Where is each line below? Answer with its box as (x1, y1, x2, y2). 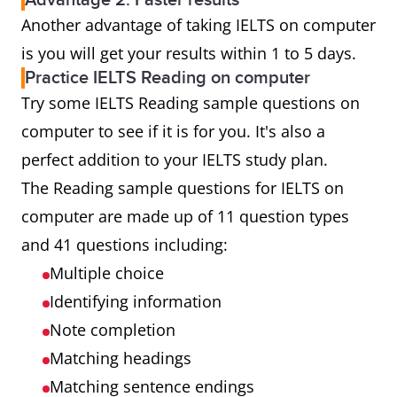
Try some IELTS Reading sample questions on (21, 92, 360, 113)
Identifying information (50, 291, 226, 312)
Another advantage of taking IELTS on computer (21, 14, 376, 35)
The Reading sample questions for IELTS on (21, 177, 344, 198)
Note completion (50, 319, 180, 340)
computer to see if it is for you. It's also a (21, 121, 325, 142)
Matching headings (50, 347, 196, 369)
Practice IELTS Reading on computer (25, 67, 310, 89)
